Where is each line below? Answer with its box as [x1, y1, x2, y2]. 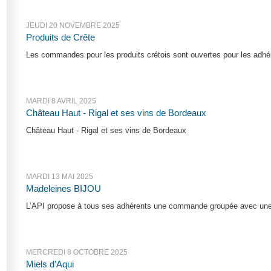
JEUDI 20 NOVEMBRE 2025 [26, 22, 120, 30]
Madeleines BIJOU [26, 184, 102, 194]
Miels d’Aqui [26, 260, 74, 270]
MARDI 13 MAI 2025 [26, 173, 94, 181]
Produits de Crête [26, 33, 96, 43]
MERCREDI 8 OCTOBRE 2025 [26, 249, 128, 256]
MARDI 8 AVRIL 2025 [26, 97, 97, 105]
